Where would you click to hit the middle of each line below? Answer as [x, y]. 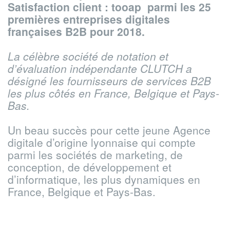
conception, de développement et [90, 167]
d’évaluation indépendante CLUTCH [95, 68]
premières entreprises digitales [89, 19]
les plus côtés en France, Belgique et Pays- [113, 93]
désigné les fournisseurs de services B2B [109, 80]
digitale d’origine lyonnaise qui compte [102, 142]
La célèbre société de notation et [88, 56]
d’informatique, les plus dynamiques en [104, 179]
